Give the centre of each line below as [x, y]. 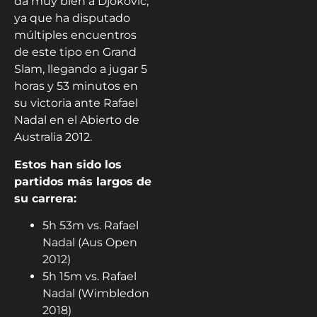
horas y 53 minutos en [76, 86]
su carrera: [45, 198]
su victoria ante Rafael [76, 103]
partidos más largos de [83, 181]
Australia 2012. [53, 137]
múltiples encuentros [75, 35]
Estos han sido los [68, 164]
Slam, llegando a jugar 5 [81, 69]
